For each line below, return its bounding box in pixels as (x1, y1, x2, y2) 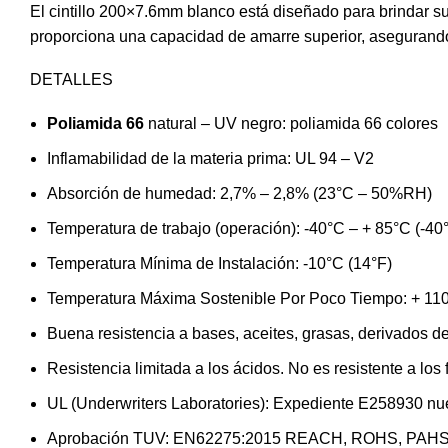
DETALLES (30, 70, 113, 88)
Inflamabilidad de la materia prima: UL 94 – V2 (47, 149, 374, 167)
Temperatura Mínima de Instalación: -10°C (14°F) (47, 254, 392, 272)
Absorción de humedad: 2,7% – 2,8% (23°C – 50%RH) (47, 184, 432, 202)
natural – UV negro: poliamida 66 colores (144, 114, 438, 132)
